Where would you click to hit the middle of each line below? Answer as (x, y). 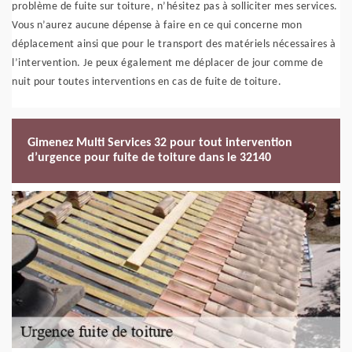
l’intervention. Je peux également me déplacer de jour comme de (167, 63)
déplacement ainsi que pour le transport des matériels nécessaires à (174, 44)
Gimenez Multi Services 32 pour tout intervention (160, 143)
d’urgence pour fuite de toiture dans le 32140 (149, 158)
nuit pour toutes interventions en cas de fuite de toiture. (147, 82)
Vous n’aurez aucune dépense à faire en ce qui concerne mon (157, 26)
